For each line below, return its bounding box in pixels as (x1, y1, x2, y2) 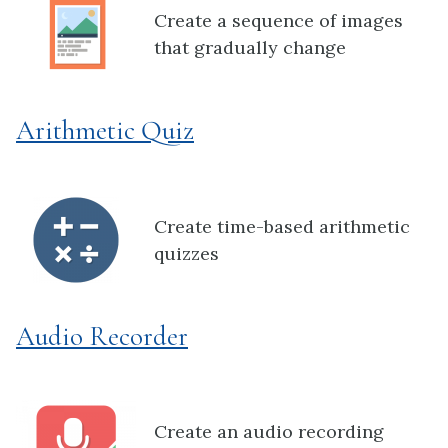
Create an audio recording (154, 420, 384, 444)
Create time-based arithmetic (154, 214, 410, 238)
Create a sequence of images (154, 9, 403, 33)
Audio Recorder (16, 319, 188, 353)
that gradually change (154, 36, 346, 60)
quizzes (154, 241, 219, 265)
